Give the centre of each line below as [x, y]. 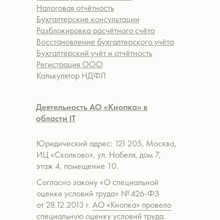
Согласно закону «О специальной [97, 182]
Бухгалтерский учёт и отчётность [94, 53]
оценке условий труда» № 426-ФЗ [98, 193]
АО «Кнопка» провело [132, 205]
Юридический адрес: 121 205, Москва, [106, 143]
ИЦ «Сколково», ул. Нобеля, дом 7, [98, 154]
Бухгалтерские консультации [88, 19]
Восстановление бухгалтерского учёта [105, 41]
